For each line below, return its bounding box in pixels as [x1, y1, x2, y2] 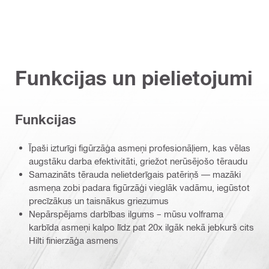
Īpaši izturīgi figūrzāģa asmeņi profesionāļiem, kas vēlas [29, 142, 250, 153]
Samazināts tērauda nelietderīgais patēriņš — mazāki [29, 168, 241, 180]
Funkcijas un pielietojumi [15, 66, 253, 89]
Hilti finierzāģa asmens [29, 234, 118, 246]
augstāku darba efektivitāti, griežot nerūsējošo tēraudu [29, 155, 247, 166]
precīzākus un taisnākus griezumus [29, 195, 169, 206]
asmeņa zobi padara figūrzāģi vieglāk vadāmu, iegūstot [29, 181, 250, 193]
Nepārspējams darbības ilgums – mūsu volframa [29, 208, 223, 219]
